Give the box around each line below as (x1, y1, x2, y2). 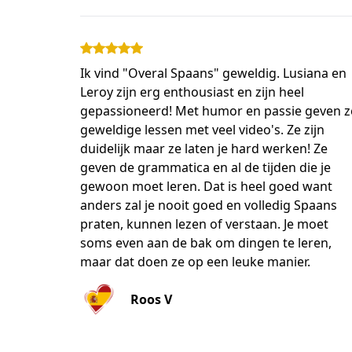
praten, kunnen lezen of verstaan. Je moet (80, 215, 328, 233)
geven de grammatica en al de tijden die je (80, 159, 331, 176)
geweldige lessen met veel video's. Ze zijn (80, 121, 324, 138)
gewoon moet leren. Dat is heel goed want (80, 178, 332, 195)
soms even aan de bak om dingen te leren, (80, 234, 332, 251)
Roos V (130, 291, 172, 308)
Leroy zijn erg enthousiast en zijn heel (80, 83, 304, 101)
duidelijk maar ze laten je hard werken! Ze (80, 140, 328, 157)
